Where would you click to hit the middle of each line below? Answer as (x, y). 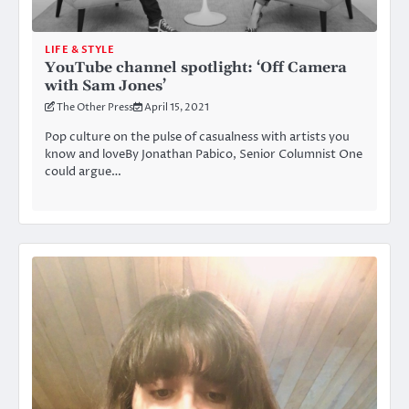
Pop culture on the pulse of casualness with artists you (197, 136)
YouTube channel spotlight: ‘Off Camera (196, 67)
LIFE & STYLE (79, 49)
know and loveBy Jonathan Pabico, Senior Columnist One (204, 154)
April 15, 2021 (177, 107)
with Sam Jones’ (105, 85)
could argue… (83, 171)
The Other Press (95, 107)
